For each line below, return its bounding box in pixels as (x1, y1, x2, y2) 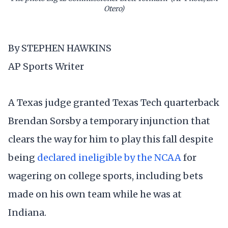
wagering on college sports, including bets (8, 169, 203, 182)
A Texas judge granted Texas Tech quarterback (8, 96, 219, 108)
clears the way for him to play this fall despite (8, 133, 213, 145)
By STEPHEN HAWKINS (8, 42, 111, 54)
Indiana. (8, 206, 46, 218)
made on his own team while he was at (8, 188, 182, 200)
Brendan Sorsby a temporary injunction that (8, 115, 210, 127)
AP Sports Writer (8, 60, 84, 72)
